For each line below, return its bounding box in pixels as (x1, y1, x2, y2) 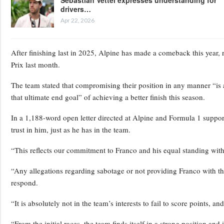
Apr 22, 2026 (60, 16, 94, 24)
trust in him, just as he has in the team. (11, 124, 130, 134)
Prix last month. (11, 59, 60, 69)
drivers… (60, 3, 91, 14)
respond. (11, 177, 38, 187)
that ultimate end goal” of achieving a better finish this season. (11, 91, 205, 102)
